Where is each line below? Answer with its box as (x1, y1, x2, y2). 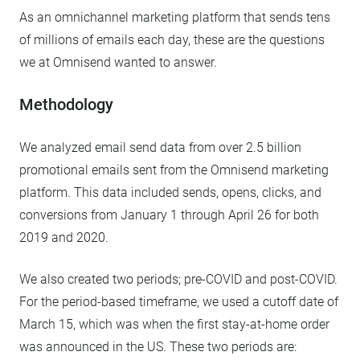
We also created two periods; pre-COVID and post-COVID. (19, 272, 337, 287)
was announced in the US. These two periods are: (19, 339, 297, 354)
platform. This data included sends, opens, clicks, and (19, 185, 321, 200)
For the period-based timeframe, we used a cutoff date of (19, 294, 338, 309)
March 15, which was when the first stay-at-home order (19, 317, 329, 332)
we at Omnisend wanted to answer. (19, 55, 217, 70)
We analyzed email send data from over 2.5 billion (19, 140, 301, 155)
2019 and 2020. (19, 230, 108, 245)
